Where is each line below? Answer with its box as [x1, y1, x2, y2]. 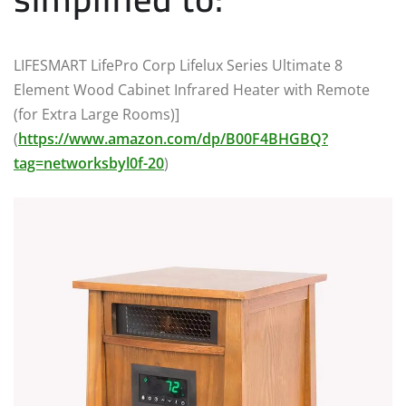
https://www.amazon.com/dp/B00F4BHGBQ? [18, 129, 328, 149]
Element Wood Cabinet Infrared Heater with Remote [14, 80, 370, 100]
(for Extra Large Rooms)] [14, 104, 179, 124]
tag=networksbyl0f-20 [14, 153, 164, 173]
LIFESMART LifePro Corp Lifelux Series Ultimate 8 [14, 55, 343, 75]
